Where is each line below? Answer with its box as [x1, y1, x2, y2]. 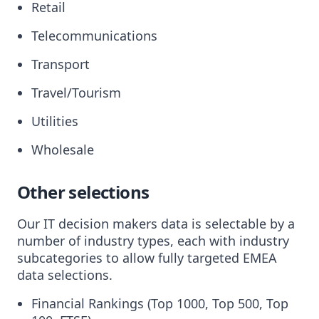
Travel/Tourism [31, 84, 121, 101]
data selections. [17, 266, 113, 283]
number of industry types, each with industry [17, 232, 289, 249]
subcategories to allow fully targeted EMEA [17, 249, 277, 266]
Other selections [17, 180, 150, 204]
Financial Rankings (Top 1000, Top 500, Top [31, 295, 288, 312]
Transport [31, 56, 90, 73]
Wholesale [31, 141, 94, 158]
